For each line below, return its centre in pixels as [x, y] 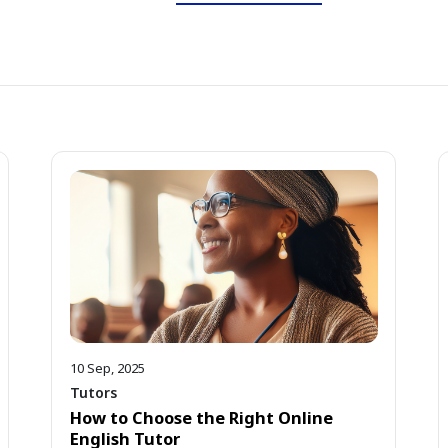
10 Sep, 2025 [107, 367]
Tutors [93, 393]
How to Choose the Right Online [201, 418]
